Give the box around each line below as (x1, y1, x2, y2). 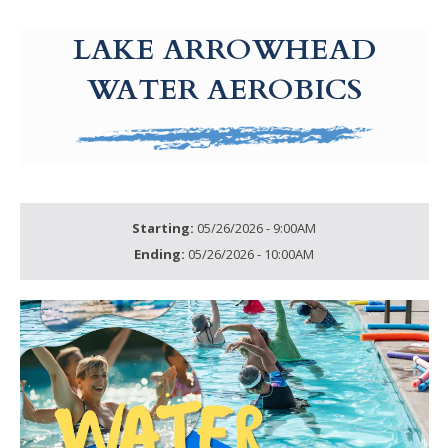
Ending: (134, 244, 188, 263)
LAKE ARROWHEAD (72, 30, 376, 69)
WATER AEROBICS (86, 70, 362, 109)
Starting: (132, 219, 197, 238)
